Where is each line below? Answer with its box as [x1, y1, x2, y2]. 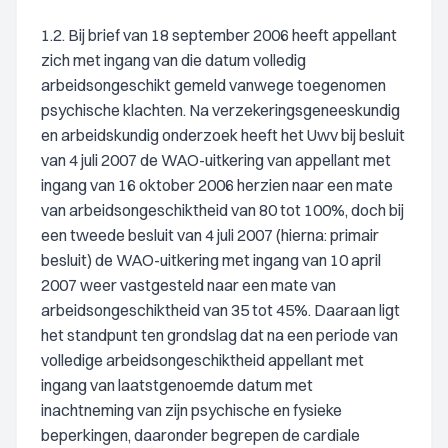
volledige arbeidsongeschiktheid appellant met [41, 350, 364, 370]
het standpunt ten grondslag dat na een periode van [41, 325, 398, 345]
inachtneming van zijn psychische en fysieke [41, 400, 342, 420]
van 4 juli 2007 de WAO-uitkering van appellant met [41, 150, 391, 170]
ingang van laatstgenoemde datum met [41, 375, 313, 395]
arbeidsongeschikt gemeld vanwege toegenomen [41, 75, 386, 95]
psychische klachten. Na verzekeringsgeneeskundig [41, 100, 400, 120]
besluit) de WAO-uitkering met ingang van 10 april [41, 250, 381, 270]
